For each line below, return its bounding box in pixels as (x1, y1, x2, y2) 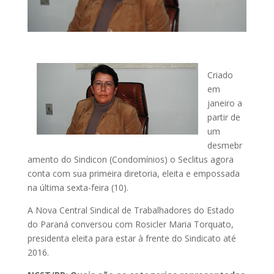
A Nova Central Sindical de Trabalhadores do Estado (27, 204, 234, 216)
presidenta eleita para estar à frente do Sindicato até (27, 232, 236, 244)
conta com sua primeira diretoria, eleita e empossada (27, 167, 240, 179)
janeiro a (207, 97, 242, 109)
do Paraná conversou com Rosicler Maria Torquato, (27, 218, 234, 230)
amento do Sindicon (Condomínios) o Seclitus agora (27, 153, 234, 165)
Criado (207, 68, 233, 81)
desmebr (207, 139, 242, 151)
